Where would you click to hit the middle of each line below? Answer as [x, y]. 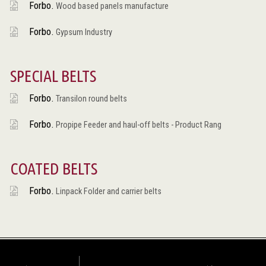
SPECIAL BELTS [53, 75]
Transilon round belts [90, 99]
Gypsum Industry [83, 32]
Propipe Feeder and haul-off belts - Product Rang [137, 125]
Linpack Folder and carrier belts [107, 191]
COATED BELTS [53, 168]
